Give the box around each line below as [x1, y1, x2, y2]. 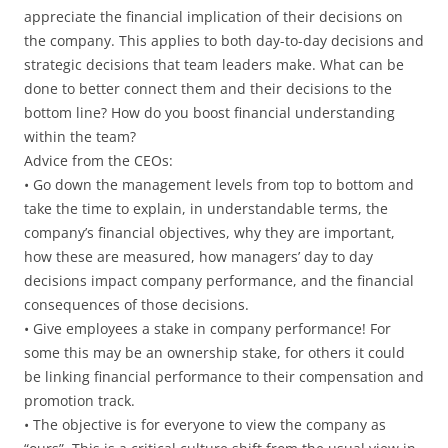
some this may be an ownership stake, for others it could [24, 342, 405, 362]
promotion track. [24, 390, 135, 410]
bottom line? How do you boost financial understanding [24, 102, 395, 122]
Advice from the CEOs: [24, 150, 173, 170]
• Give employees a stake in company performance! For [24, 318, 391, 338]
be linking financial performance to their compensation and [24, 366, 424, 386]
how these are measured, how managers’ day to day [24, 246, 373, 266]
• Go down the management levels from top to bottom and [24, 174, 414, 194]
